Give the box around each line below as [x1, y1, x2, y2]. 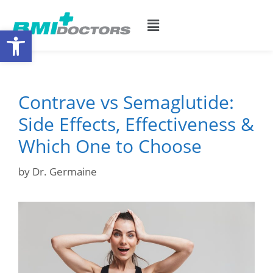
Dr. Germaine [32, 164, 97, 179]
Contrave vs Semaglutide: [18, 90, 234, 115]
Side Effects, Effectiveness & [18, 112, 254, 136]
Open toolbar [5, 23, 71, 49]
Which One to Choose [18, 133, 202, 158]
